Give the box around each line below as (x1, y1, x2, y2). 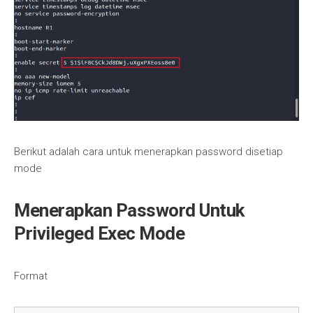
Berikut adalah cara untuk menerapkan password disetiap (14, 145, 283, 159)
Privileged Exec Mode (14, 223, 184, 245)
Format (14, 270, 48, 283)
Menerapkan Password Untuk (14, 200, 245, 221)
